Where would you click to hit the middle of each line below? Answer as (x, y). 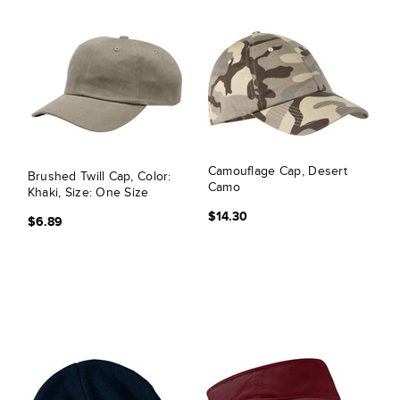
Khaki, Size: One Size (88, 192)
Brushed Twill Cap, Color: (99, 176)
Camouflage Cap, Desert (277, 171)
